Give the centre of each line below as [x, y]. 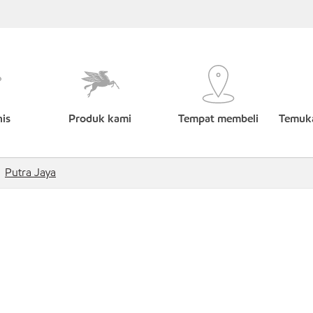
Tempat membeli [218, 118]
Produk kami [100, 118]
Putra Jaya [30, 172]
